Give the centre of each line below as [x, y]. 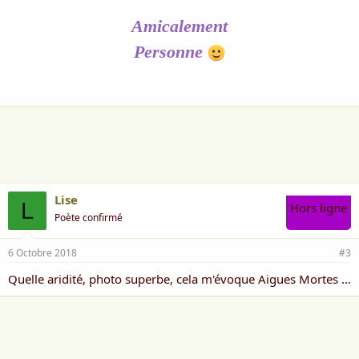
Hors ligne [319, 208]
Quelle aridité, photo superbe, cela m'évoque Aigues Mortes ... [179, 279]
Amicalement [179, 26]
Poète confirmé [89, 218]
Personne [171, 52]
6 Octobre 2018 [42, 253]
